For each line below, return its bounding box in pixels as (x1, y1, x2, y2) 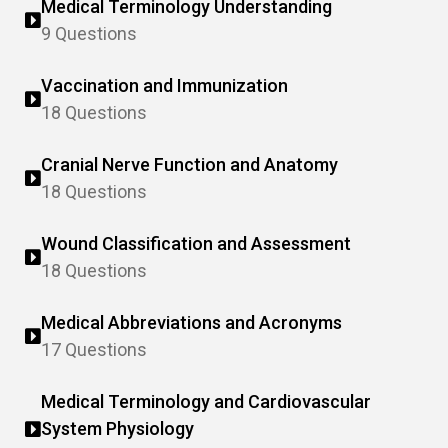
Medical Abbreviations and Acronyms (41, 312, 342, 333)
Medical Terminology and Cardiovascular (41, 391, 371, 412)
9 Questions (41, 23, 137, 44)
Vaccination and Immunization (41, 75, 288, 96)
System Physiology (41, 418, 194, 439)
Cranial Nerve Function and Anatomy (41, 154, 338, 175)
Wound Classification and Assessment (41, 233, 351, 254)
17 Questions (41, 339, 147, 360)
